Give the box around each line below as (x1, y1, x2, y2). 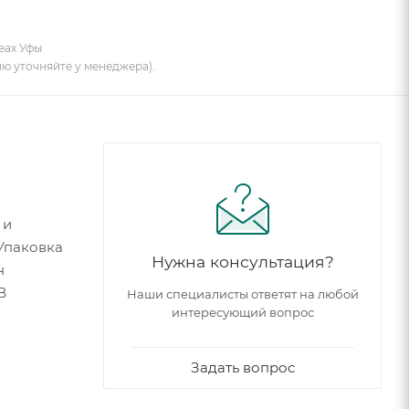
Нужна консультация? (151, 251, 334, 271)
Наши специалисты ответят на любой (126, 286, 359, 301)
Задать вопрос (190, 358, 295, 376)
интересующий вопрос (171, 304, 314, 320)
